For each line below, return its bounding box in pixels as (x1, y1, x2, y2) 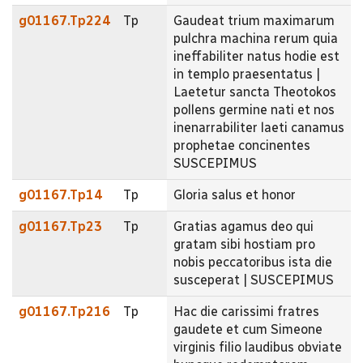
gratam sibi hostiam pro (173, 236, 315, 252)
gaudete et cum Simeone (173, 321, 322, 337)
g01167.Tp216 (19, 303, 110, 319)
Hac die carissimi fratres (173, 303, 319, 319)
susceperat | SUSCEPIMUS (173, 271, 334, 288)
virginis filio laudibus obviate (173, 339, 342, 355)
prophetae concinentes (173, 137, 310, 153)
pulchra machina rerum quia (173, 30, 338, 46)
